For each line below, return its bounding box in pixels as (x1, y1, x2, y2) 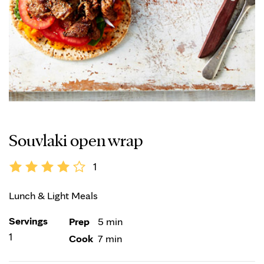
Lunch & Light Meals (9, 189, 98, 202)
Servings (9, 214, 48, 227)
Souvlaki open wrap (9, 127, 143, 151)
